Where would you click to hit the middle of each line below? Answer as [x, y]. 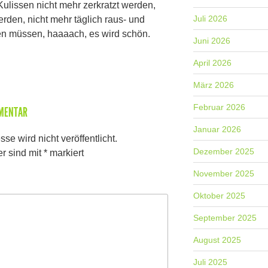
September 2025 [225, 218]
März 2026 [214, 85]
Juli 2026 [211, 19]
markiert [65, 153]
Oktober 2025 [220, 196]
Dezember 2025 [224, 152]
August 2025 [217, 240]
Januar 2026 [217, 130]
